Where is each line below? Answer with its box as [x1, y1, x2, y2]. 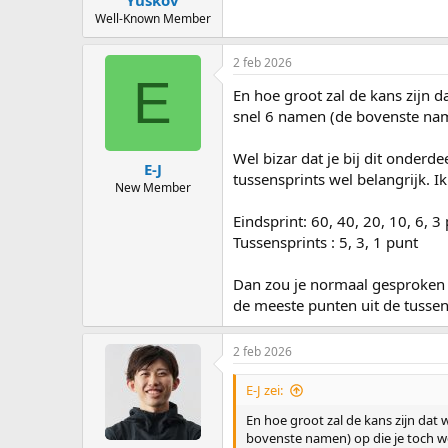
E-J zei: [246, 381, 283, 399]
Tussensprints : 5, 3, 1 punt [233, 232, 418, 252]
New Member [114, 178, 191, 196]
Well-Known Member [94, 10, 211, 27]
